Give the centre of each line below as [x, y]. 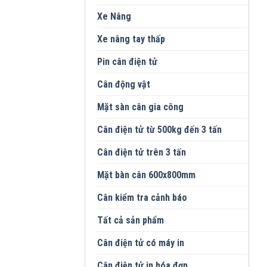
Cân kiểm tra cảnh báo [142, 198]
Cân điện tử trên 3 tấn [142, 153]
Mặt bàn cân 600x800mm [146, 175]
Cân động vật [124, 85]
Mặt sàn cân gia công [140, 107]
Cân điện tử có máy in [141, 243]
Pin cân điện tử [127, 62]
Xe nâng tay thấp [131, 39]
